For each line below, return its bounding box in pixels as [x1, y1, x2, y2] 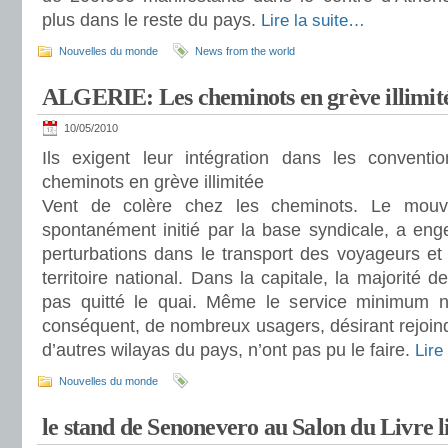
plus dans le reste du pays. [42, 10, 261, 30]
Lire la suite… [261, 11, 365, 30]
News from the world [195, 45, 295, 57]
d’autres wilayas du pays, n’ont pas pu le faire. [42, 340, 415, 360]
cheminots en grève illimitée [42, 172, 264, 192]
